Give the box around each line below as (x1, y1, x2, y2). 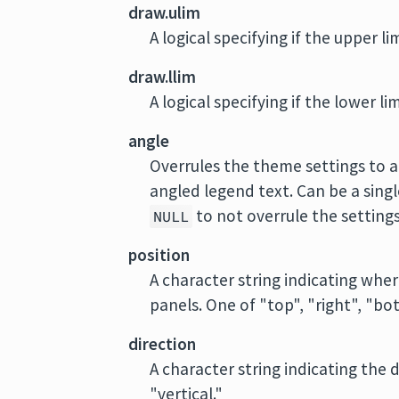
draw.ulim (128, 2, 201, 23)
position (128, 244, 191, 265)
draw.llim (128, 66, 197, 87)
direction (128, 333, 197, 354)
